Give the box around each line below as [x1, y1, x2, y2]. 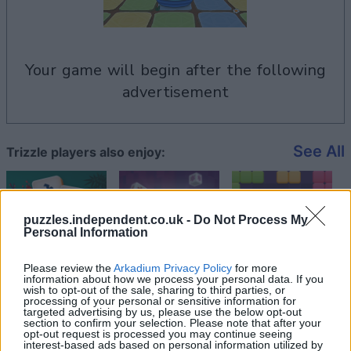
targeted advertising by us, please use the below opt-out [24, 305, 302, 318]
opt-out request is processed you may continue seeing [24, 327, 292, 340]
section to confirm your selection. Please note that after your [24, 316, 321, 329]
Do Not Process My [194, 212, 308, 226]
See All [293, 142, 345, 161]
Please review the [24, 261, 114, 274]
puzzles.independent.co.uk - [24, 212, 194, 226]
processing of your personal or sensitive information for [24, 294, 296, 307]
